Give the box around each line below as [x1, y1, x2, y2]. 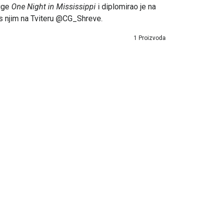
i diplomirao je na [96, 2, 156, 11]
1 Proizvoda [134, 35, 166, 41]
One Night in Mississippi [11, 2, 96, 11]
